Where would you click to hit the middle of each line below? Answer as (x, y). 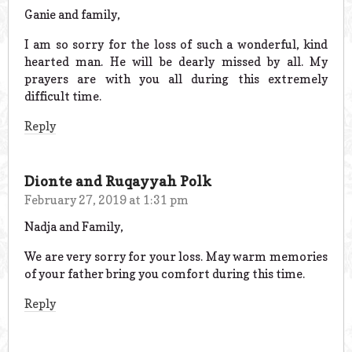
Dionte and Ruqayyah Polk (118, 181)
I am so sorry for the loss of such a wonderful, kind (176, 44)
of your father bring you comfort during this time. (165, 274)
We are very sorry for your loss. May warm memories (176, 257)
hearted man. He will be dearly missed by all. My (176, 61)
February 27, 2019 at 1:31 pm (106, 200)
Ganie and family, (72, 14)
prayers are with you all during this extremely (176, 79)
